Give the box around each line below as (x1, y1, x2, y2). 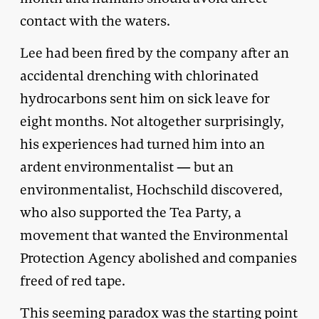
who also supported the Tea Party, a (20, 203, 241, 221)
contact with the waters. (20, 11, 170, 30)
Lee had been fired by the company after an (20, 43, 289, 62)
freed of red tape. (20, 271, 125, 290)
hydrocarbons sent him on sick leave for (20, 89, 270, 108)
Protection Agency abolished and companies (20, 249, 297, 267)
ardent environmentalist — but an (20, 157, 234, 176)
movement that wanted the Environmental (20, 226, 288, 244)
